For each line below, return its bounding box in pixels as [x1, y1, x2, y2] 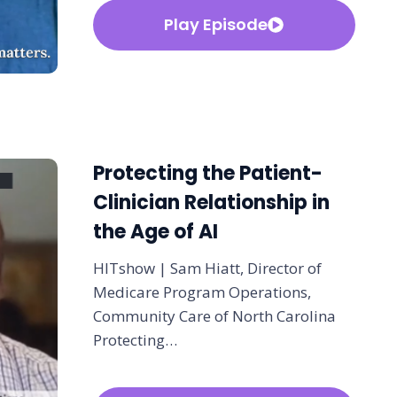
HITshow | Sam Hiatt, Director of [92, 258, 322, 279]
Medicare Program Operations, [92, 282, 311, 303]
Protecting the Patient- [92, 160, 323, 188]
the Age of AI [92, 218, 218, 246]
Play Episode [164, 13, 269, 36]
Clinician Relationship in [92, 189, 330, 217]
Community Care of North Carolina [92, 306, 336, 327]
